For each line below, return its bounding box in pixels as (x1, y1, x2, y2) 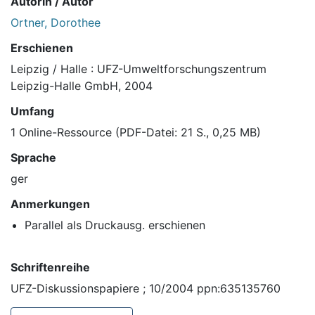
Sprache (11, 150, 56, 165)
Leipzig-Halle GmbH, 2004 (11, 79, 153, 94)
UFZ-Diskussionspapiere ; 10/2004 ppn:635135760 (11, 281, 281, 296)
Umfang (11, 104, 54, 119)
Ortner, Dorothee (11, 15, 101, 30)
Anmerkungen (11, 197, 90, 212)
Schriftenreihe (11, 260, 90, 275)
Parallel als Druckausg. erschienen (25, 218, 205, 233)
